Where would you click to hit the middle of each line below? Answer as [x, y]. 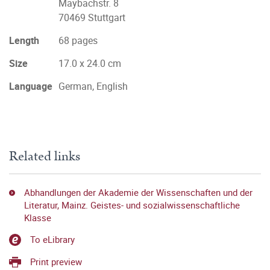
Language [31, 86]
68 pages [78, 40]
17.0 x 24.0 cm [90, 63]
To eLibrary [52, 240]
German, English [93, 86]
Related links [45, 156]
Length [24, 40]
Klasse [37, 218]
